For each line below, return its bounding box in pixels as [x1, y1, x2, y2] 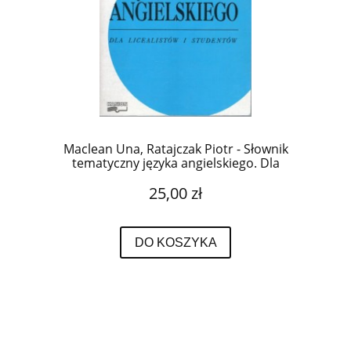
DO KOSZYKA [134, 235, 217, 250]
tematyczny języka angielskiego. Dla [71, 154, 280, 172]
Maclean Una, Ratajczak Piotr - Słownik [63, 140, 288, 158]
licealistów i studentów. [107, 168, 244, 186]
